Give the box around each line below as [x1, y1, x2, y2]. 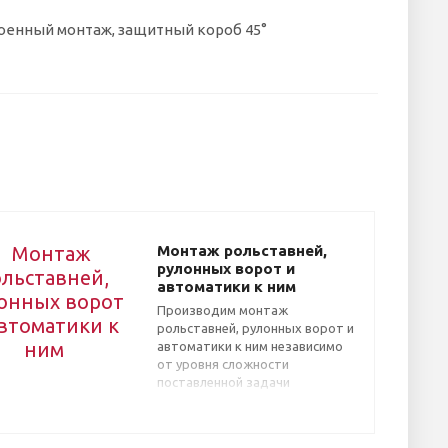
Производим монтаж [157, 302, 288, 317]
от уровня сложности [157, 356, 289, 371]
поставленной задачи [157, 374, 290, 389]
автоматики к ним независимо [157, 338, 343, 353]
